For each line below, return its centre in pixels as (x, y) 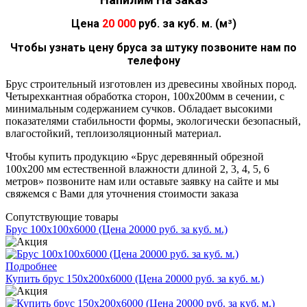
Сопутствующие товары (62, 217)
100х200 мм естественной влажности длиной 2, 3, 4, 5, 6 (137, 169)
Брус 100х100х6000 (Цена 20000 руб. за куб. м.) (116, 229)
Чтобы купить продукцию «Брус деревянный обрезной (135, 156)
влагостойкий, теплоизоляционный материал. (113, 133)
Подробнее (31, 266)
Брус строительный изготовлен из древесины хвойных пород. (151, 84)
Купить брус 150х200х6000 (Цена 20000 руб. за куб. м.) (135, 278)
